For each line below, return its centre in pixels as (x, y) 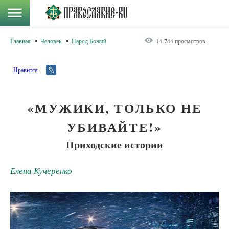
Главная (20, 41)
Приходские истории (114, 144)
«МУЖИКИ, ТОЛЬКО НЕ (114, 108)
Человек (51, 41)
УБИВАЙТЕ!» (114, 127)
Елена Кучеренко (41, 170)
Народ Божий (89, 41)
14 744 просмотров (181, 41)
